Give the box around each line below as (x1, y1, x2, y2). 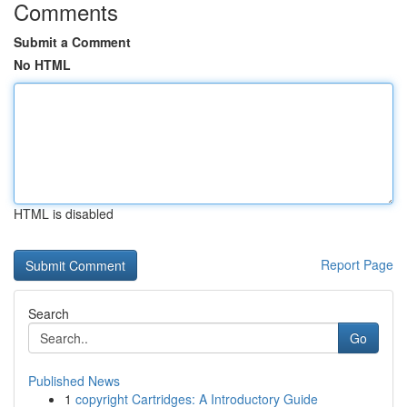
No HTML (14, 55, 71, 74)
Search (28, 304, 69, 323)
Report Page (321, 255, 393, 273)
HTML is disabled (14, 204, 114, 223)
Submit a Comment (14, 33, 131, 51)
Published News (28, 372, 120, 390)
